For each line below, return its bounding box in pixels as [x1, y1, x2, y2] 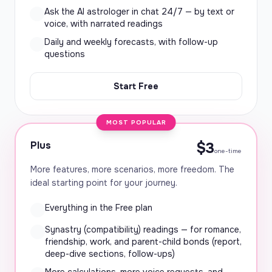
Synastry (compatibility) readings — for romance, [45, 224, 241, 235]
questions [44, 49, 85, 59]
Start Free [114, 81, 158, 92]
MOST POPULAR [106, 118, 166, 126]
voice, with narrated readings [44, 18, 163, 29]
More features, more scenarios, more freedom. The [30, 164, 234, 175]
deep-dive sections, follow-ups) [45, 248, 175, 259]
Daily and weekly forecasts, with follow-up [44, 36, 218, 47]
